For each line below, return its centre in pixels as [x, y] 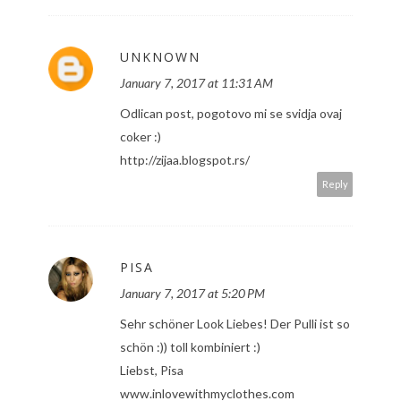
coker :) [141, 137]
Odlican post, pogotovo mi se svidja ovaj [231, 114]
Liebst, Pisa [152, 371]
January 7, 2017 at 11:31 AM [196, 83]
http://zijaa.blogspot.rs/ [185, 160]
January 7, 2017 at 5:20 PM [192, 294]
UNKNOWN [160, 57]
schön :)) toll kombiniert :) [190, 347]
